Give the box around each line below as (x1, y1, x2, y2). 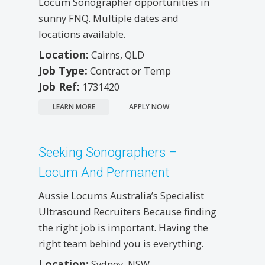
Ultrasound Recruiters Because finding (38, 204, 216, 218)
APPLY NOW (129, 101, 169, 112)
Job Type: (38, 63, 88, 77)
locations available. (38, 27, 125, 41)
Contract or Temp (90, 63, 171, 77)
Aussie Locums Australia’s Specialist (38, 188, 204, 202)
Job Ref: (38, 79, 80, 93)
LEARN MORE (53, 101, 95, 112)
